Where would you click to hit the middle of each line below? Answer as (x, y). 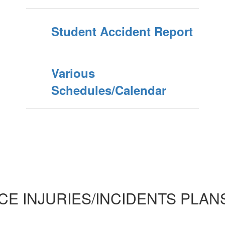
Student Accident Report (122, 31)
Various (73, 73)
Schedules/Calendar (108, 90)
